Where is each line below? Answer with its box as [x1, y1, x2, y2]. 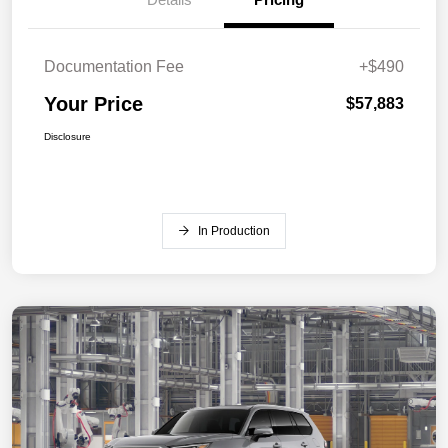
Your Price [44, 93, 143, 116]
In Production [198, 224, 270, 239]
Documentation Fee [44, 58, 184, 76]
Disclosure [44, 131, 91, 143]
